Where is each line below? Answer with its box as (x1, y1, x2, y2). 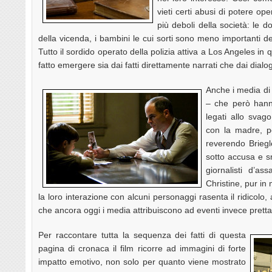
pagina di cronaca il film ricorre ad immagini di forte (38, 243, 246, 253)
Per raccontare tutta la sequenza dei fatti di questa (38, 229, 246, 240)
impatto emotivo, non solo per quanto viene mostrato (38, 256, 246, 267)
